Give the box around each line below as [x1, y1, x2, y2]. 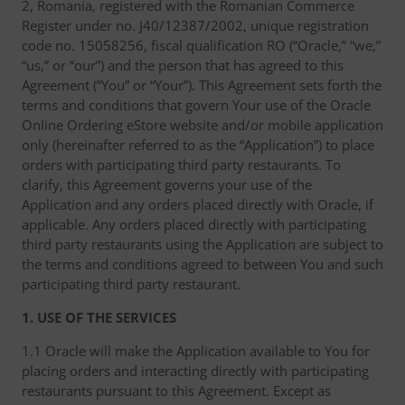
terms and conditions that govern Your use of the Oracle [22, 96, 371, 114]
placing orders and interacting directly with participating [22, 362, 369, 380]
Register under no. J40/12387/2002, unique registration [22, 16, 369, 34]
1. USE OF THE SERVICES [22, 308, 176, 326]
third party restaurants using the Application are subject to [22, 235, 383, 253]
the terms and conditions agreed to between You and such [22, 255, 383, 273]
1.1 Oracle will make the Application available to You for [22, 342, 370, 360]
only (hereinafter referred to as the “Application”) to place [22, 136, 374, 154]
